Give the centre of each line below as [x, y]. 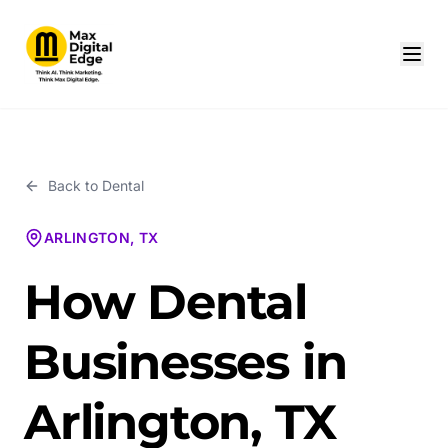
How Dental [165, 302]
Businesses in [185, 362]
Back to [75, 185]
